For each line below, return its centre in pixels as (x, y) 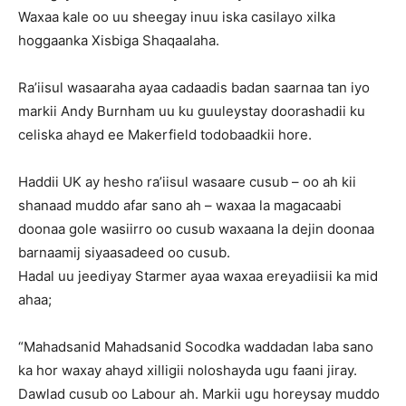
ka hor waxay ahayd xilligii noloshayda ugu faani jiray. (188, 370)
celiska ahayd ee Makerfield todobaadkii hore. (165, 134)
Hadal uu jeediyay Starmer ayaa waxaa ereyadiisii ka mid (198, 275)
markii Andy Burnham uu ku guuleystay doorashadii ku (192, 111)
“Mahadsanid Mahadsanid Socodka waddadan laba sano (196, 346)
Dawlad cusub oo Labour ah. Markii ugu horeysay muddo (199, 393)
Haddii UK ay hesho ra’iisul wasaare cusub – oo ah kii (187, 181)
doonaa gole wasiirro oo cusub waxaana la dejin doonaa (196, 228)
